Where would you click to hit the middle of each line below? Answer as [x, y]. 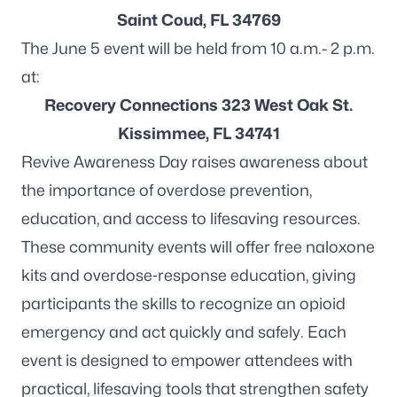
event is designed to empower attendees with [187, 360]
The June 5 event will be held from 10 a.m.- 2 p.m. [198, 48]
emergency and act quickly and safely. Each [184, 332]
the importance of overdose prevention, [167, 190]
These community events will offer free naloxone [198, 247]
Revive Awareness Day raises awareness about [195, 162]
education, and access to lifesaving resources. [191, 218]
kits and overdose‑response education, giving [189, 275]
